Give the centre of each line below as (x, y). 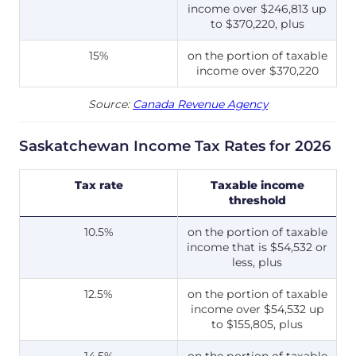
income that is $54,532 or (257, 247)
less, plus (257, 262)
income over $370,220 (257, 71)
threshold (257, 200)
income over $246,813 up (257, 9)
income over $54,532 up (257, 309)
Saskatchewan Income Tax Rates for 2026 (175, 145)
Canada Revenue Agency (200, 104)
